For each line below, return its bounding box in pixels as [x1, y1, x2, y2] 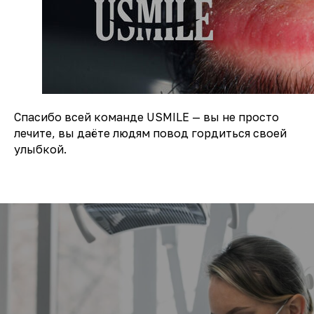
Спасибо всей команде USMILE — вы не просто [14, 110, 279, 124]
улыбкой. [14, 142, 67, 156]
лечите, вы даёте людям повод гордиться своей [14, 126, 287, 140]
